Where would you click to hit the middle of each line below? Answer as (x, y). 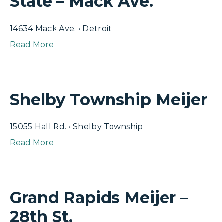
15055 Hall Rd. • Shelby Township (77, 127)
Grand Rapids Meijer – (99, 197)
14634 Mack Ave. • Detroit (61, 28)
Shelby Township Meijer (109, 99)
